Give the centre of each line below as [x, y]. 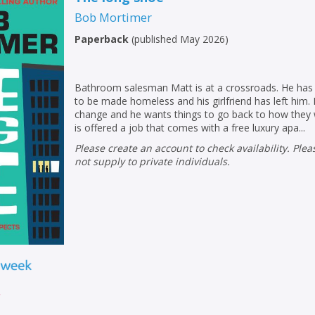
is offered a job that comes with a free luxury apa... [190, 128]
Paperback [102, 39]
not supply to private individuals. [153, 161]
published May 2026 [180, 39]
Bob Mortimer [114, 17]
